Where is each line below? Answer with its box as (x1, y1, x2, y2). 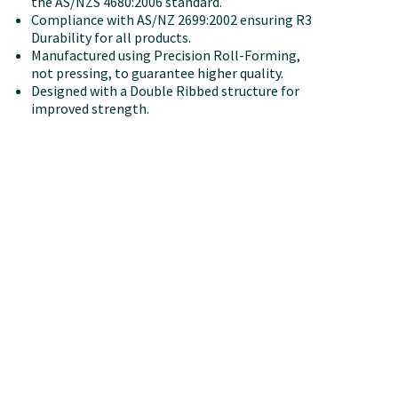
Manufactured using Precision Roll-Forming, (31, 46, 300, 64)
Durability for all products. (31, 28, 191, 46)
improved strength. (31, 99, 149, 117)
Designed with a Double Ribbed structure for (31, 82, 299, 99)
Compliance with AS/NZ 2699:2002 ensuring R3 (31, 11, 312, 28)
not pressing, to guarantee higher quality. (31, 64, 283, 82)
